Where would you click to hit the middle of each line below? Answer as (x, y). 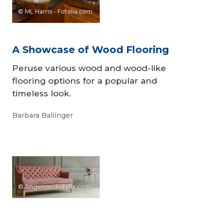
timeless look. (42, 93)
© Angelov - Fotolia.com (54, 186)
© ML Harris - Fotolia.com (55, 11)
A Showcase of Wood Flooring (91, 49)
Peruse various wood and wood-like (89, 68)
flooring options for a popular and (85, 81)
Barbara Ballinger (43, 116)
